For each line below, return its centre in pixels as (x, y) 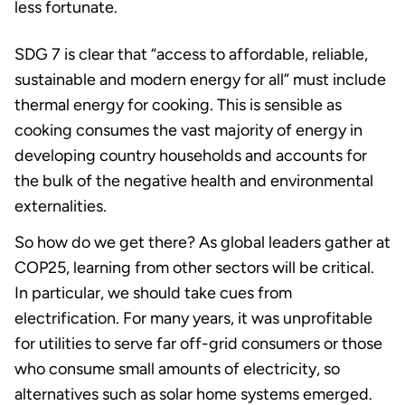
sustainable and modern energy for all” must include (200, 79)
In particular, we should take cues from (153, 292)
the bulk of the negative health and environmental (194, 180)
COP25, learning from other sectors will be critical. (194, 267)
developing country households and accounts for (191, 155)
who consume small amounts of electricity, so (177, 368)
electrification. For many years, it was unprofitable (193, 318)
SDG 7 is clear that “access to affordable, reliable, (191, 54)
